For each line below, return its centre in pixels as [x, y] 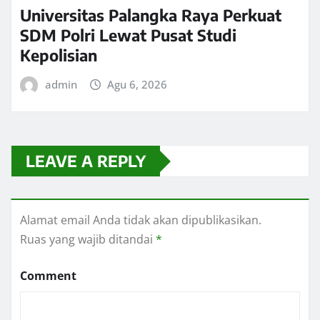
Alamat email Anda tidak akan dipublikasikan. [141, 220]
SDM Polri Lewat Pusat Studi [128, 35]
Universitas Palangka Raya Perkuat [151, 15]
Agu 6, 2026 [137, 84]
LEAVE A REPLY [86, 161]
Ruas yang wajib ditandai [88, 240]
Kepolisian [59, 55]
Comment [48, 276]
